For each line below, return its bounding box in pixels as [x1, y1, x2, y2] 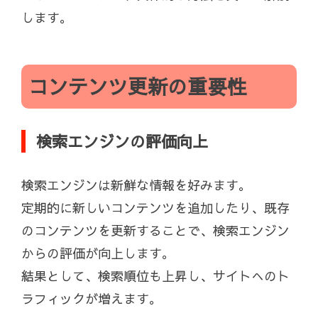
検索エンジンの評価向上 [36, 131, 208, 153]
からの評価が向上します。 [21, 244, 175, 263]
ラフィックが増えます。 [21, 290, 162, 308]
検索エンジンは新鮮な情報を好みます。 [21, 176, 251, 194]
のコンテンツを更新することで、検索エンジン [21, 221, 290, 240]
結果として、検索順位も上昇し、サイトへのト [21, 267, 290, 285]
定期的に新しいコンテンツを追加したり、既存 [21, 199, 290, 217]
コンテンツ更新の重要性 [28, 72, 247, 101]
